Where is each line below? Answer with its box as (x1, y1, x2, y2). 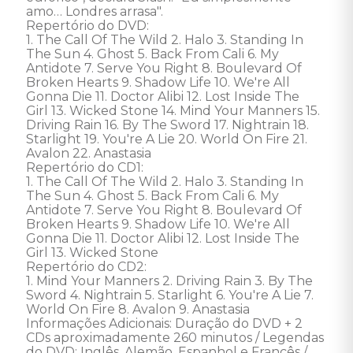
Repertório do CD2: (26, 259, 153, 274)
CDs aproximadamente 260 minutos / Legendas (26, 330, 327, 345)
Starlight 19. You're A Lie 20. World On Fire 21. (26, 132, 310, 147)
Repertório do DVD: (26, 18, 152, 33)
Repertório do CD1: (26, 160, 147, 175)
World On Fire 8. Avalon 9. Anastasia (26, 302, 253, 317)
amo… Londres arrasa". (26, 4, 166, 19)
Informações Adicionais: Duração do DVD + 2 (26, 316, 306, 331)
